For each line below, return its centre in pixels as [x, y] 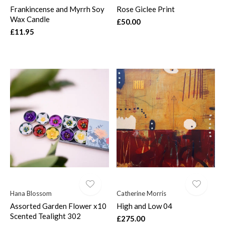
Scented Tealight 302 [45, 216]
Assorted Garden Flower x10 [58, 206]
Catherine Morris [141, 194]
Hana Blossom [31, 194]
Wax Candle [30, 19]
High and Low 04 [144, 206]
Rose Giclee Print [145, 9]
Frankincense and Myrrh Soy [57, 9]
